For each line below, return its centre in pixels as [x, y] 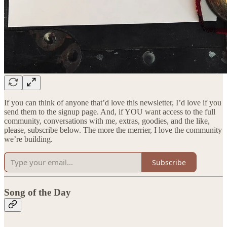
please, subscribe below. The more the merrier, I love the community [113, 130]
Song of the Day [37, 193]
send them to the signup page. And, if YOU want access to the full [110, 112]
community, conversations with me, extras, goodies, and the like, [107, 121]
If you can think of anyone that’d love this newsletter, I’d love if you [113, 103]
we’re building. [28, 139]
